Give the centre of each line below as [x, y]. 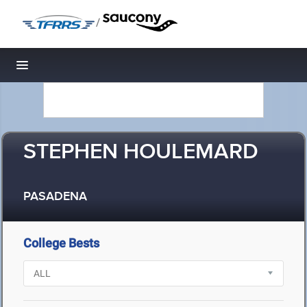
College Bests [61, 243]
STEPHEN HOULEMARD [141, 152]
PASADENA [55, 197]
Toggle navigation [69, 69]
